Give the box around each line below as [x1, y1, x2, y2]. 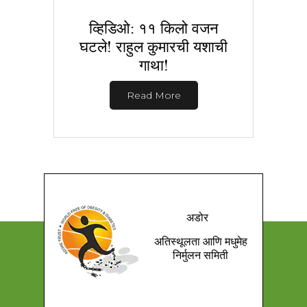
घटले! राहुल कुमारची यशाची [79, 36, 228, 56]
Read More [126, 88, 181, 101]
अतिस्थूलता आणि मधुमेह [153, 234, 247, 247]
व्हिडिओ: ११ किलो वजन [88, 18, 219, 37]
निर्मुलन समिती [173, 247, 228, 261]
